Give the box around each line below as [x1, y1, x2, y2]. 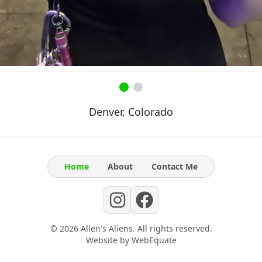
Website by [85, 235, 129, 246]
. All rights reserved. [132, 223, 212, 235]
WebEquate [131, 235, 177, 246]
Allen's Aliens [80, 223, 133, 235]
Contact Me [151, 161, 198, 173]
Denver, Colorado [89, 105, 173, 119]
